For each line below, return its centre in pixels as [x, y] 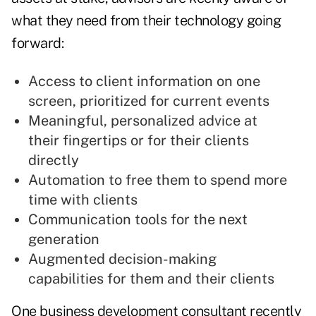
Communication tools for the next [138, 220]
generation [64, 239]
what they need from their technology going [146, 21]
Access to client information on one [144, 81]
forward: [37, 43]
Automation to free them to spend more [158, 180]
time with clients [83, 200]
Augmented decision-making [122, 259]
